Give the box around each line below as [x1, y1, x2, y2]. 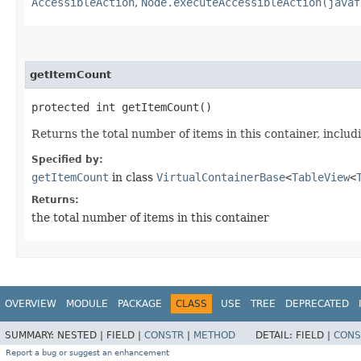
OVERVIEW [5, 298, 56, 310]
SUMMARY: [5, 329, 57, 341]
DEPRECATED [285, 298, 349, 310]
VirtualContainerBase [156, 171, 285, 185]
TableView [292, 171, 350, 185]
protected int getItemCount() [31, 101, 212, 114]
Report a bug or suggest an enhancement [6, 347, 169, 357]
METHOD [193, 329, 235, 341]
